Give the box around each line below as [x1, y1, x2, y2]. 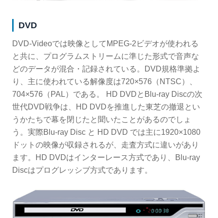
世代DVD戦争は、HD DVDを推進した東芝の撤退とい [12, 103, 200, 111]
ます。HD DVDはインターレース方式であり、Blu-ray [12, 153, 200, 162]
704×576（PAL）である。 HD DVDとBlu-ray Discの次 [12, 90, 202, 99]
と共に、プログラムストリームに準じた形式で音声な [12, 52, 199, 61]
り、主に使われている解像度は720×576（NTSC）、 [12, 77, 197, 86]
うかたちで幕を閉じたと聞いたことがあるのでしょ [12, 115, 191, 124]
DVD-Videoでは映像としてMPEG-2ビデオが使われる [12, 39, 199, 48]
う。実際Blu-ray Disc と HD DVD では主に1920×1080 [12, 128, 200, 137]
